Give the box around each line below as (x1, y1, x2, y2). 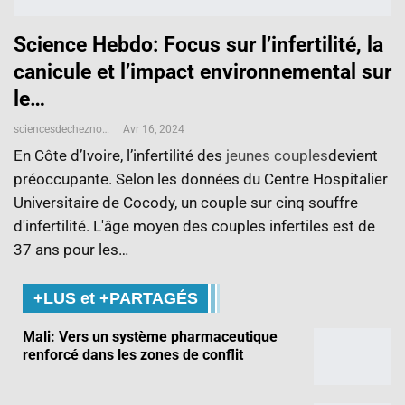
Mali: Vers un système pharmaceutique (23, 327, 278, 345)
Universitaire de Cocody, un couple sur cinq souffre (14, 193, 358, 212)
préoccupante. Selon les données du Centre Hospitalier (14, 170, 388, 189)
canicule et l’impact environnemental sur (14, 60, 391, 85)
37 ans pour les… (14, 240, 128, 259)
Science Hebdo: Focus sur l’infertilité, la (14, 33, 383, 58)
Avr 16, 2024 (123, 123, 184, 137)
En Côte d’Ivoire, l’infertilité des (14, 146, 226, 165)
